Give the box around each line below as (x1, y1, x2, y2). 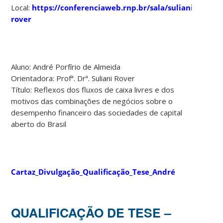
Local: (11, 2, 32, 12)
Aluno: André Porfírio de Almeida (11, 61, 121, 72)
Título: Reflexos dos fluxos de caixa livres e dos (11, 84, 175, 95)
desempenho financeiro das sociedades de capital (11, 107, 183, 117)
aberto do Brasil (11, 118, 67, 129)
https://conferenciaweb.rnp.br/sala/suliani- (32, 2, 196, 12)
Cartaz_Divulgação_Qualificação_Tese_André (11, 166, 176, 177)
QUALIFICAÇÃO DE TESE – (11, 203, 172, 222)
